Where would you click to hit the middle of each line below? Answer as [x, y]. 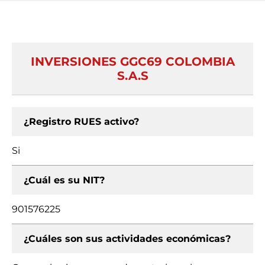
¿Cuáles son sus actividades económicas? [127, 239]
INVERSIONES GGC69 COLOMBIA [132, 62]
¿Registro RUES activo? [81, 122]
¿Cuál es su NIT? [64, 180]
